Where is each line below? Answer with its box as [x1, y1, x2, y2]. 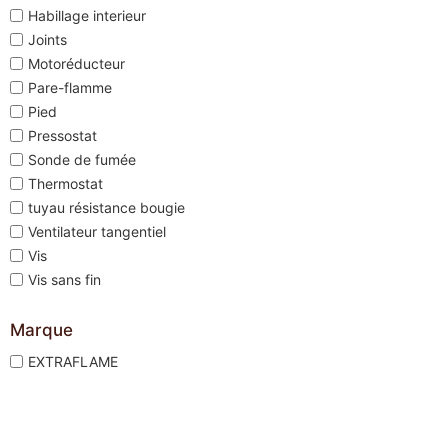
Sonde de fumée [28, 150, 136, 168]
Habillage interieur [28, 6, 146, 24]
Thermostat [28, 174, 103, 192]
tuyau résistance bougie [28, 198, 185, 216]
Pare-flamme [28, 78, 112, 96]
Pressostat [28, 126, 97, 144]
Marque [10, 319, 73, 340]
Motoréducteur [28, 54, 125, 72]
